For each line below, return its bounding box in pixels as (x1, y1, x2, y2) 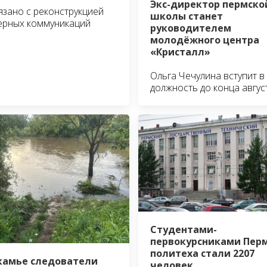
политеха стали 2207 (150, 247, 254, 260)
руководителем (150, 21, 231, 35)
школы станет (150, 9, 223, 23)
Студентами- (150, 223, 217, 237)
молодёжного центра (150, 33, 259, 46)
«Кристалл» (150, 45, 210, 58)
